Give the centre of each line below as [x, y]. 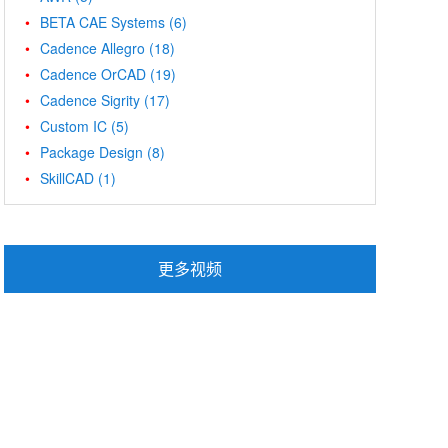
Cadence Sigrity [90, 99]
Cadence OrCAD [93, 73]
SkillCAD [67, 177]
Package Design [91, 151]
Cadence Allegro [92, 47]
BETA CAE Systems [102, 21]
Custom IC [73, 125]
